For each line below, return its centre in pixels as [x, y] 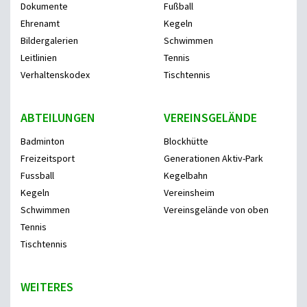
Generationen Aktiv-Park [213, 159]
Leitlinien [39, 58]
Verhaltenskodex [55, 75]
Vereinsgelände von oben [216, 210]
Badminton [42, 142]
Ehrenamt [40, 24]
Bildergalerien [49, 41]
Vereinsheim [189, 193]
